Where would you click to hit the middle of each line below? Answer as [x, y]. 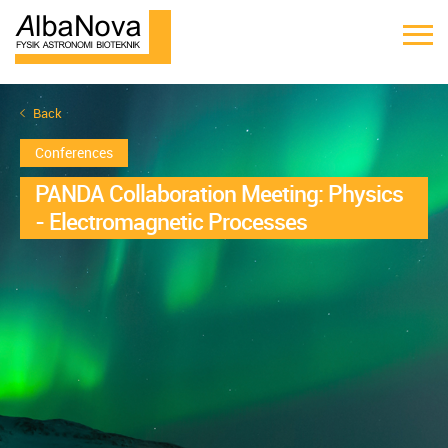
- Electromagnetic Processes [171, 221]
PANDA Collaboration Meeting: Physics [219, 193]
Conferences [74, 152]
